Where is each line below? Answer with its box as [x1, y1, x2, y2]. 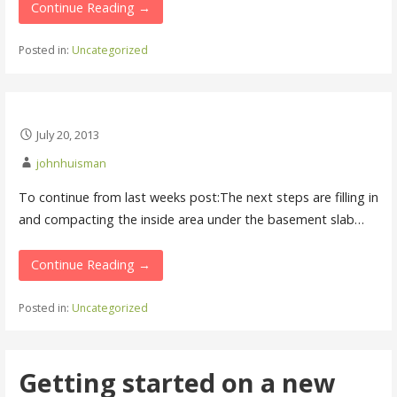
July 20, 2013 [35, 126, 99, 143]
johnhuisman [35, 154, 106, 171]
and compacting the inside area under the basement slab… [18, 210, 364, 228]
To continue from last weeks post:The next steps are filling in [18, 188, 378, 206]
